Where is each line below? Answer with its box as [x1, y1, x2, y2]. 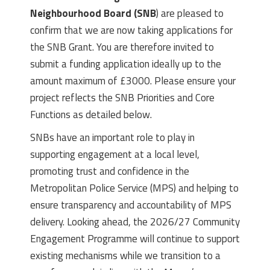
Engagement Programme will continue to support [30, 230, 240, 246]
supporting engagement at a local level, [30, 146, 199, 162]
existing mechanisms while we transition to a [30, 247, 221, 263]
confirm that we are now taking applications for [30, 22, 233, 38]
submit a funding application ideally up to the [30, 55, 221, 72]
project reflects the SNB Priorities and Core [30, 89, 215, 105]
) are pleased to [156, 5, 224, 21]
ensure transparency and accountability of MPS [30, 196, 231, 213]
